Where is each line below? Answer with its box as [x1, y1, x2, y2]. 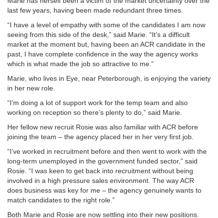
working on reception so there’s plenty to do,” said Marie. [7, 108, 182, 116]
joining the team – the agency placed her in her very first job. [7, 132, 194, 141]
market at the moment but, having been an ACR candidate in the [7, 40, 205, 48]
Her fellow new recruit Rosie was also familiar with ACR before [7, 123, 198, 131]
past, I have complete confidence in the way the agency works [7, 50, 198, 58]
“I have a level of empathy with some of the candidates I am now [7, 20, 205, 29]
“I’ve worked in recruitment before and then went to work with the [7, 147, 207, 155]
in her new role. [7, 84, 55, 92]
